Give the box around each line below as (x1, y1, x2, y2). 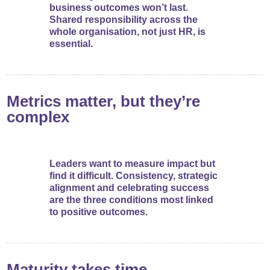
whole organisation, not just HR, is (49, 27, 206, 37)
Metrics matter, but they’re (7, 92, 201, 111)
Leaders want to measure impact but (49, 159, 215, 169)
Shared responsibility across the (49, 14, 198, 25)
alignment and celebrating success (49, 183, 209, 193)
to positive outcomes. (49, 207, 148, 218)
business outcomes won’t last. (49, 2, 188, 13)
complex (7, 108, 70, 127)
